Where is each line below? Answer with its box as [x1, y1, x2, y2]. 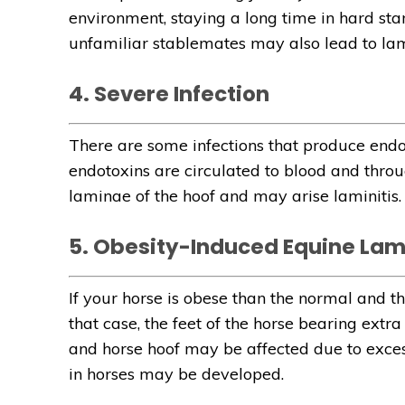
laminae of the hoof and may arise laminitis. [69, 185, 401, 207]
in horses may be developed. [69, 363, 284, 385]
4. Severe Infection [69, 80, 269, 109]
